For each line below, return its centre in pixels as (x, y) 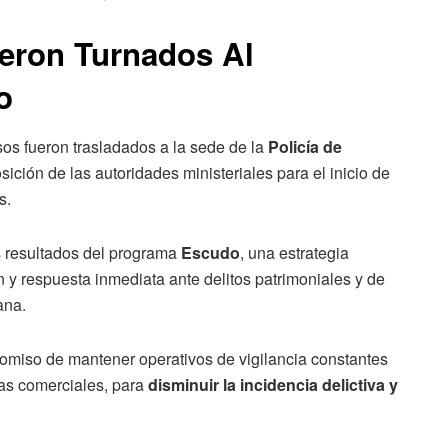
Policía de (305, 146)
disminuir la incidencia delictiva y (273, 384)
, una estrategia (294, 252)
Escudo (210, 252)
